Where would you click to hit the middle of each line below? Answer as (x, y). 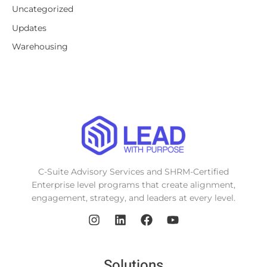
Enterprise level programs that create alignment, (133, 185)
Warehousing (40, 47)
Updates (29, 28)
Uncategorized (43, 9)
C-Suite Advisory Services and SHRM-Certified (133, 172)
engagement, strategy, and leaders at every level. (133, 198)
